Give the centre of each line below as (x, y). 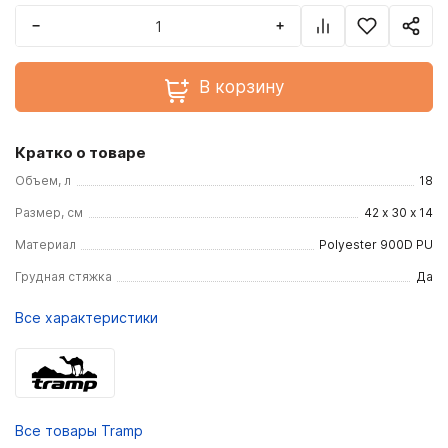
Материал (45, 244)
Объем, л (43, 180)
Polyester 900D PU (376, 244)
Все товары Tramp (79, 430)
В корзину (241, 87)
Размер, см (49, 212)
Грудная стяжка (63, 276)
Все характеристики (86, 317)
